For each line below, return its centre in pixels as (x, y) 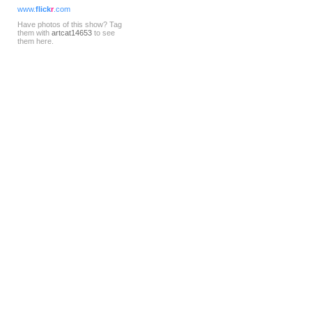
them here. (36, 41)
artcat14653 (72, 33)
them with (34, 33)
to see (103, 33)
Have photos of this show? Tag (70, 25)
